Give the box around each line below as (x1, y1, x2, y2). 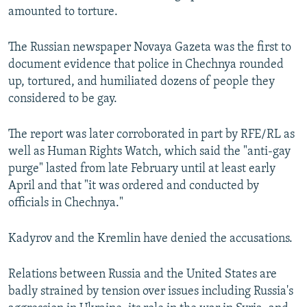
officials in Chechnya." (8, 197, 123, 210)
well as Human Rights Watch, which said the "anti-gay (8, 145, 291, 159)
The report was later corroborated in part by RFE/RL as (8, 128, 295, 142)
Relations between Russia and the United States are (8, 268, 277, 282)
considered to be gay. (8, 93, 117, 106)
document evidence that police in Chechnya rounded (8, 58, 284, 72)
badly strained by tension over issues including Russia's (8, 285, 293, 299)
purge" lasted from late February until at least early (8, 162, 275, 176)
